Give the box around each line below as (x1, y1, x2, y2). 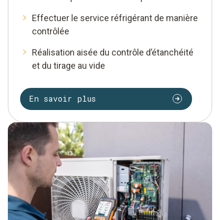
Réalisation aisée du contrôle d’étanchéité (32, 47, 193, 57)
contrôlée (32, 26, 69, 36)
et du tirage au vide (32, 60, 105, 71)
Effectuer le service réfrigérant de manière (32, 12, 198, 23)
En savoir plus (29, 93, 96, 104)
